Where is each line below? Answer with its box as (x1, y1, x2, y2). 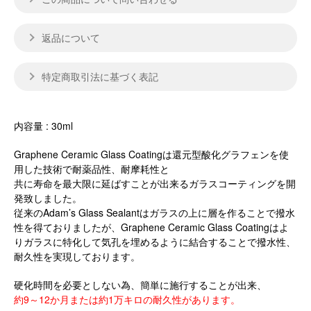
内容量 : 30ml (14, 119, 73, 133)
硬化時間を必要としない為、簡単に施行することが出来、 (14, 278, 267, 292)
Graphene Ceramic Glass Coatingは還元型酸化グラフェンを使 (14, 147, 289, 162)
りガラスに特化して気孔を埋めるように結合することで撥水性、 (14, 235, 296, 249)
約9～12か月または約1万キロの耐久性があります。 (14, 292, 240, 307)
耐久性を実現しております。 (14, 249, 140, 264)
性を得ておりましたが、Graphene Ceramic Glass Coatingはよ (14, 220, 289, 235)
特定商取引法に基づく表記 (42, 69, 158, 84)
